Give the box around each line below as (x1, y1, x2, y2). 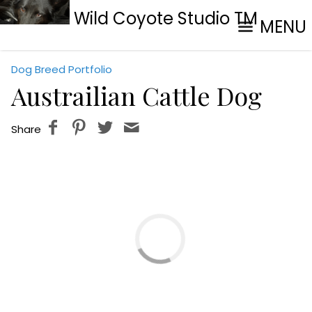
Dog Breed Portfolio (11, 62, 112, 77)
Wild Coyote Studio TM (70, 7, 258, 30)
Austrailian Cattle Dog (11, 79, 262, 112)
